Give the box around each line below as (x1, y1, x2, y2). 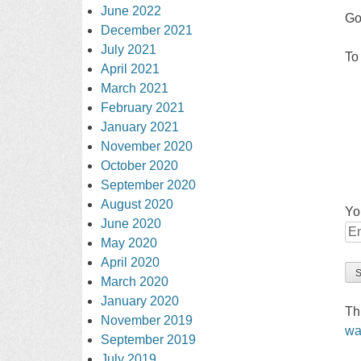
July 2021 (101, 42, 157, 56)
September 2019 (101, 332, 197, 346)
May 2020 (101, 235, 158, 250)
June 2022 (101, 3, 162, 18)
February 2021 (101, 100, 185, 114)
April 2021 (101, 61, 160, 76)
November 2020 (101, 139, 193, 153)
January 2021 (101, 119, 180, 134)
